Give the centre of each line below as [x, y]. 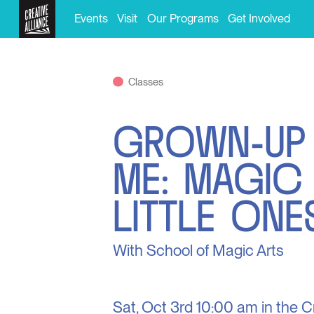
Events [91, 18]
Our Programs [183, 18]
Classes [146, 82]
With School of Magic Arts [199, 250]
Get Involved [259, 18]
